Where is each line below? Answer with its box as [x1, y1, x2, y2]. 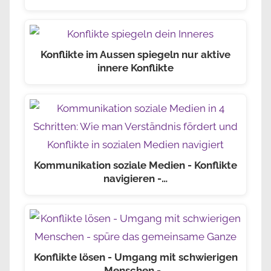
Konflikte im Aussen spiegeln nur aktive [41, 48, 230, 61]
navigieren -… [103, 172, 168, 184]
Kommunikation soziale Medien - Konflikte [34, 158, 237, 171]
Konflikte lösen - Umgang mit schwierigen [33, 250, 238, 263]
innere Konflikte [97, 62, 174, 74]
